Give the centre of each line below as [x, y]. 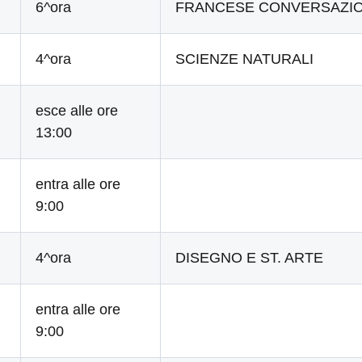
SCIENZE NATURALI [245, 59]
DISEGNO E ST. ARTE [250, 258]
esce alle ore [77, 111]
